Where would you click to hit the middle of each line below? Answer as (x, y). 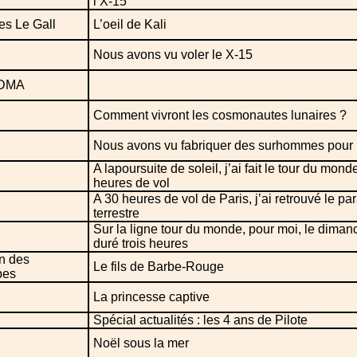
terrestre (116, 213)
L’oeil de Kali (130, 24)
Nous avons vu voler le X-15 (173, 54)
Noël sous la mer (141, 343)
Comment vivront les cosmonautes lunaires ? (220, 115)
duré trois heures (141, 243)
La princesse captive (151, 296)
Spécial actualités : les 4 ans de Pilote (200, 320)
